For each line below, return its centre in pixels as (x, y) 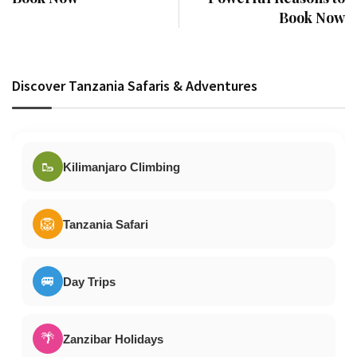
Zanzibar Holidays (113, 339)
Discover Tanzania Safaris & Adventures (135, 86)
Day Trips (89, 281)
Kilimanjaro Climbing (122, 167)
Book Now (312, 18)
